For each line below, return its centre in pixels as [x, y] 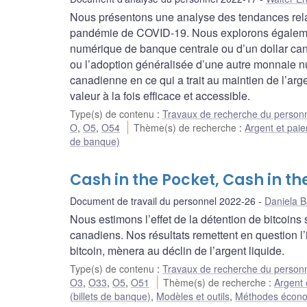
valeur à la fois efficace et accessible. [160, 96]
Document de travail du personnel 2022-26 [163, 201]
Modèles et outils [193, 296]
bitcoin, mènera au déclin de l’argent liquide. [177, 251]
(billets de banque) [110, 296]
